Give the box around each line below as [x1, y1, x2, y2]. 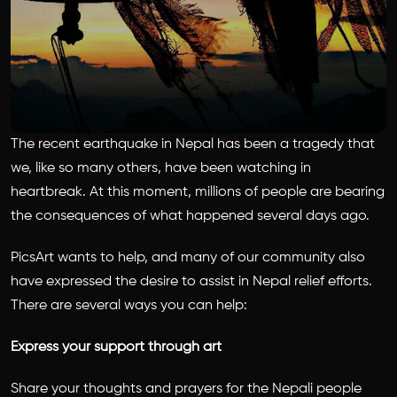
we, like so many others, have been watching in [11, 161, 311, 175]
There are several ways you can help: [11, 299, 247, 313]
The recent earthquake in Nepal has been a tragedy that [11, 137, 375, 152]
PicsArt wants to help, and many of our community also [11, 251, 365, 265]
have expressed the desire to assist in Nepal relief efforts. [11, 275, 372, 289]
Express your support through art [11, 340, 222, 354]
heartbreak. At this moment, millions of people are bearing [11, 185, 385, 199]
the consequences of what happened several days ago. [11, 209, 370, 223]
